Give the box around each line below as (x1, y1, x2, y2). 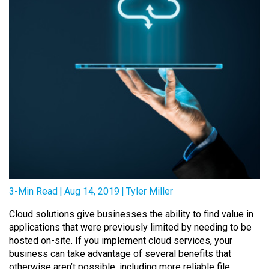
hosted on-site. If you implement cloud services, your (9, 235, 232, 246)
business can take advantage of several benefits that (9, 248, 231, 259)
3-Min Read (9, 186, 58, 197)
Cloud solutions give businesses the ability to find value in (9, 208, 253, 220)
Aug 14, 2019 (64, 186, 119, 197)
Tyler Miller (126, 186, 173, 197)
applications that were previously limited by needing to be (9, 222, 252, 233)
